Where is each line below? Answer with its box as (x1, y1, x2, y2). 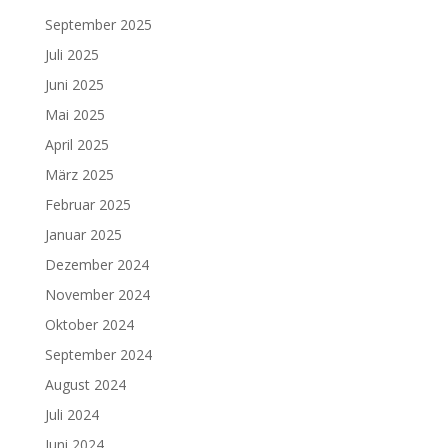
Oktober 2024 (44, 315, 134, 334)
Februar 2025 (44, 195, 131, 214)
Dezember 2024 (44, 255, 149, 274)
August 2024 (44, 375, 126, 394)
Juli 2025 (44, 45, 99, 64)
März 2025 (44, 165, 114, 184)
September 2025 (44, 15, 152, 34)
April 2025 (44, 135, 109, 154)
